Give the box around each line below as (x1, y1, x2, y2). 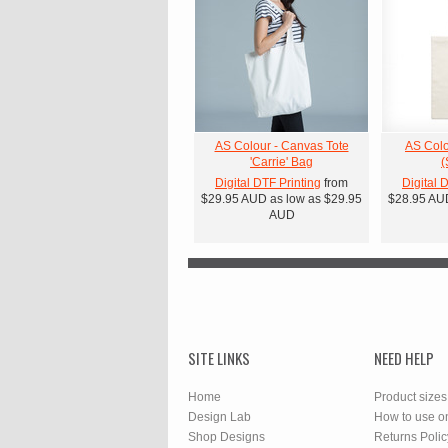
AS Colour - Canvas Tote (214, 139, 349, 153)
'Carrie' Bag (250, 155, 313, 169)
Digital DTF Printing (215, 176, 321, 190)
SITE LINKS (188, 347, 250, 369)
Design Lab (188, 410, 251, 424)
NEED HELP (374, 347, 434, 369)
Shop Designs (188, 430, 265, 444)
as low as (267, 192, 324, 206)
